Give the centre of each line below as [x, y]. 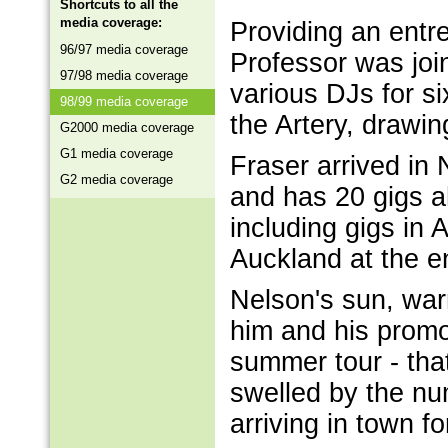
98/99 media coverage [124, 101]
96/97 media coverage [124, 49]
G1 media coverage [116, 153]
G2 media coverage [116, 179]
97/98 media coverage [124, 75]
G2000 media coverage [127, 127]
